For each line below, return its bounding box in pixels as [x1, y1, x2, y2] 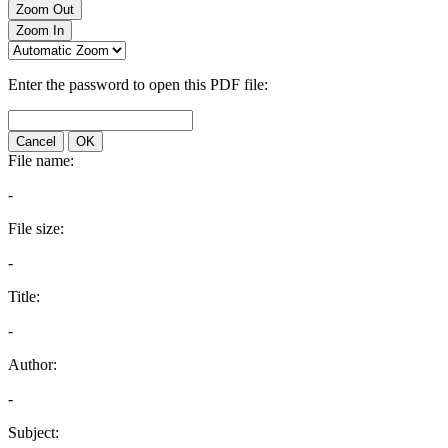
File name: [8, 152, 74, 169]
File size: [8, 220, 64, 237]
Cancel [16, 134, 56, 149]
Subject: [8, 424, 59, 441]
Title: [8, 288, 40, 305]
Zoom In [16, 23, 64, 38]
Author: [8, 356, 57, 373]
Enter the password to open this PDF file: [8, 76, 268, 93]
